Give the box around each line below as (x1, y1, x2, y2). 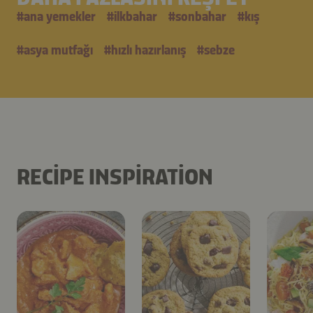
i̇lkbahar (114, 8, 157, 24)
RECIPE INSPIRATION (17, 163, 213, 190)
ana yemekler (24, 8, 96, 24)
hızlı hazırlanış (111, 42, 186, 58)
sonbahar (175, 8, 226, 24)
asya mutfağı (24, 42, 93, 58)
